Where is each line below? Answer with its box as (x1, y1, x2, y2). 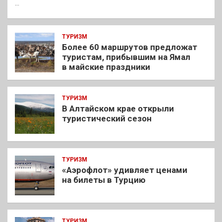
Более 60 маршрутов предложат (62, 42, 197, 53)
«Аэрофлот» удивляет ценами (62, 165, 187, 175)
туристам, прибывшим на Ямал (62, 52, 190, 62)
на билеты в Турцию (62, 175, 146, 185)
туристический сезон (62, 113, 152, 124)
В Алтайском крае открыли (62, 104, 174, 114)
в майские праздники (62, 62, 150, 72)
